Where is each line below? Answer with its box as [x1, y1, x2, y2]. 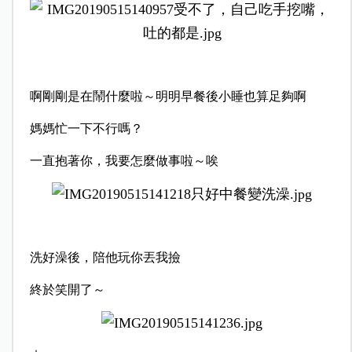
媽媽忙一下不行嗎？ [29, 121, 143, 135]
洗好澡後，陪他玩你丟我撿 [29, 250, 181, 264]
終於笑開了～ [29, 282, 105, 296]
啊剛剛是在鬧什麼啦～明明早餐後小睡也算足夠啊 [29, 89, 306, 103]
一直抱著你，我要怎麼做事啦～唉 [29, 153, 218, 167]
